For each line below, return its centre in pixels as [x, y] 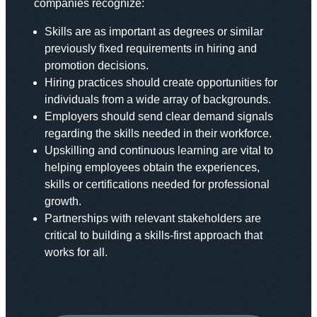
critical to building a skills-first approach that [154, 236]
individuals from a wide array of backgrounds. [158, 100]
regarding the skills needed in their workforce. [158, 134]
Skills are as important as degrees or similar [154, 32]
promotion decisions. [97, 66]
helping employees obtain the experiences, [152, 168]
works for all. [76, 253]
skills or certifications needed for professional [157, 185]
